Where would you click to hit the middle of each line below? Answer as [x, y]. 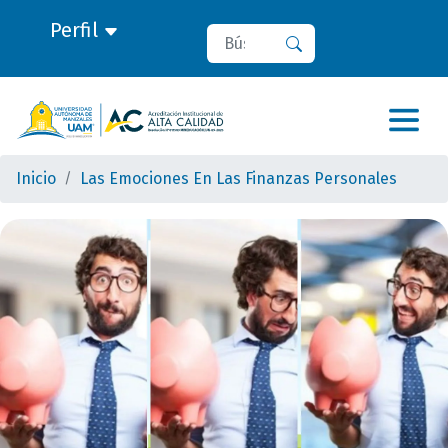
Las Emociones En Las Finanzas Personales [238, 178]
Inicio [36, 178]
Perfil [76, 30]
